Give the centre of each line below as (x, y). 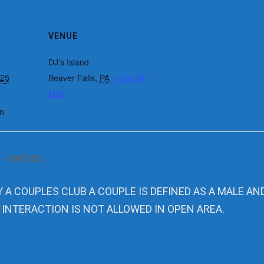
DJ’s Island (68, 62)
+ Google (129, 78)
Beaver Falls (71, 78)
